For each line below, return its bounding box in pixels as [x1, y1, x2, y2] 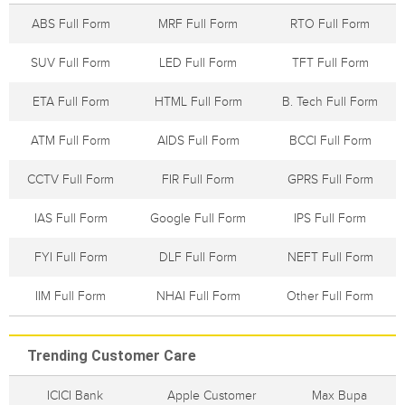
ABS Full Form [31, 16, 110, 32]
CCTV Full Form [27, 172, 114, 187]
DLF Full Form [159, 250, 237, 265]
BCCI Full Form [288, 133, 372, 148]
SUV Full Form [31, 55, 110, 71]
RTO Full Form [290, 16, 370, 32]
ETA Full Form [32, 94, 109, 109]
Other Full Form [287, 288, 373, 304]
